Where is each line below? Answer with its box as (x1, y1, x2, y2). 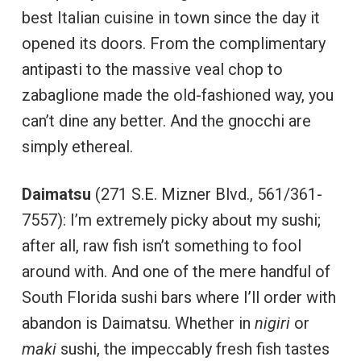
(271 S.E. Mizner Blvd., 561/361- (90, 185, 322, 204)
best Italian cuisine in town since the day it (21, 8, 320, 27)
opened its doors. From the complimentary (21, 34, 326, 53)
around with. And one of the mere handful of (21, 262, 330, 281)
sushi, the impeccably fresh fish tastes (56, 339, 330, 359)
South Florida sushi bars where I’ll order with (21, 288, 336, 307)
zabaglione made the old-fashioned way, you (21, 85, 334, 105)
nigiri (254, 313, 294, 333)
